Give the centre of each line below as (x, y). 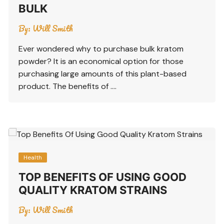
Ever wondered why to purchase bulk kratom (101, 48)
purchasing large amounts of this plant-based (103, 73)
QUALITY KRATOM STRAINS (93, 190)
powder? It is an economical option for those (101, 61)
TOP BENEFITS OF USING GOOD (103, 177)
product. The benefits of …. (68, 86)
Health (33, 158)
